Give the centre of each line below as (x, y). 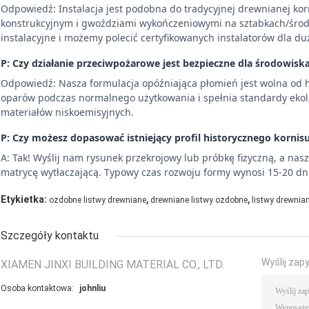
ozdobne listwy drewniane (98, 200)
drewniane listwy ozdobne (199, 200)
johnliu (92, 288)
